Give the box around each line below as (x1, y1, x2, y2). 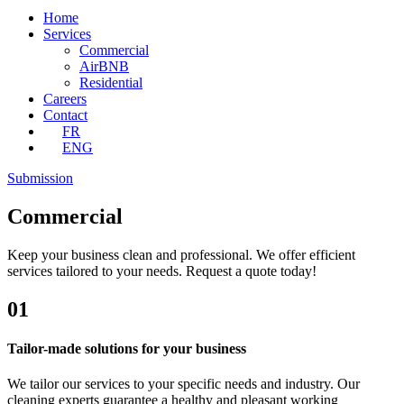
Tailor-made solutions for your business (7, 340, 246, 356)
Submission (7, 170, 73, 186)
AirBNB (79, 59, 129, 74)
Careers (43, 91, 87, 106)
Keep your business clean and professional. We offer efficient (7, 246, 355, 262)
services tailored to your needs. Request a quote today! (7, 262, 317, 279)
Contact (43, 107, 87, 123)
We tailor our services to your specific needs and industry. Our (7, 376, 360, 392)
